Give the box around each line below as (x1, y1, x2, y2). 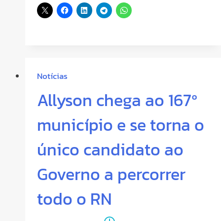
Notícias (37, 70, 68, 83)
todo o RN (37, 186, 112, 212)
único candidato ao (37, 137, 184, 162)
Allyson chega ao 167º (37, 88, 197, 113)
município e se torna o (37, 112, 204, 138)
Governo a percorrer (37, 162, 185, 187)
